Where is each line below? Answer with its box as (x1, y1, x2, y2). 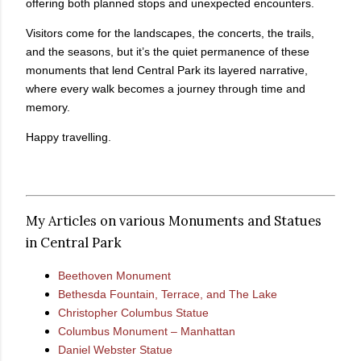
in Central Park (26, 234, 122, 251)
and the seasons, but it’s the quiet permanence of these (26, 45, 309, 59)
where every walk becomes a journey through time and (26, 82, 305, 96)
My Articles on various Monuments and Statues (26, 212, 322, 229)
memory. (26, 101, 70, 114)
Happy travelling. (26, 131, 111, 144)
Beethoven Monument (58, 269, 171, 283)
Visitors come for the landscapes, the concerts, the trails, (26, 27, 314, 40)
